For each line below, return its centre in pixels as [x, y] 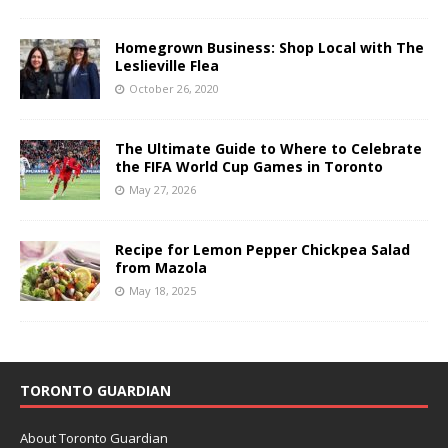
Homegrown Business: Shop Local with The [269, 47]
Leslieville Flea [167, 65]
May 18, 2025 [162, 290]
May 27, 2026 [162, 189]
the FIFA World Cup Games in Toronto [249, 166]
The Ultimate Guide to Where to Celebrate [268, 148]
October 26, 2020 [174, 88]
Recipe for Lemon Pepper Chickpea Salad [262, 249]
